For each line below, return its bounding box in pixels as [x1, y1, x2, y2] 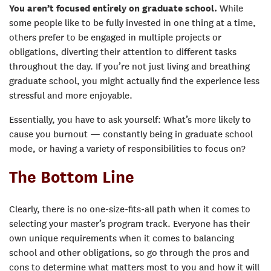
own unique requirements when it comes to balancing [9, 232, 234, 244]
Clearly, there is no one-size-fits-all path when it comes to [9, 203, 250, 215]
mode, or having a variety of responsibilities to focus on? [9, 143, 246, 154]
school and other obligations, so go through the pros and [9, 247, 249, 258]
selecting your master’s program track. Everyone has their [9, 218, 250, 229]
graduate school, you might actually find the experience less [9, 75, 260, 87]
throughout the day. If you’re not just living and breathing [9, 60, 250, 72]
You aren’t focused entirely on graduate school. [9, 2, 220, 14]
